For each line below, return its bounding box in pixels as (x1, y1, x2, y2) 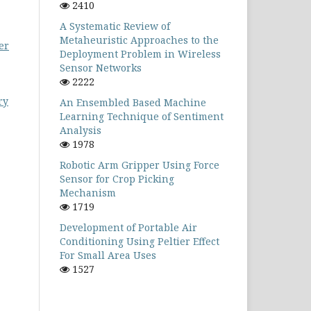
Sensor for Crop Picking (60, 172, 174, 185)
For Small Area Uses (60, 249, 156, 262)
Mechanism (60, 186, 116, 199)
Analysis (60, 124, 101, 137)
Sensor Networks (60, 61, 142, 74)
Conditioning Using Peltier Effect (60, 235, 219, 248)
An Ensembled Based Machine (60, 96, 206, 109)
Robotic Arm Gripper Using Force (60, 158, 219, 171)
